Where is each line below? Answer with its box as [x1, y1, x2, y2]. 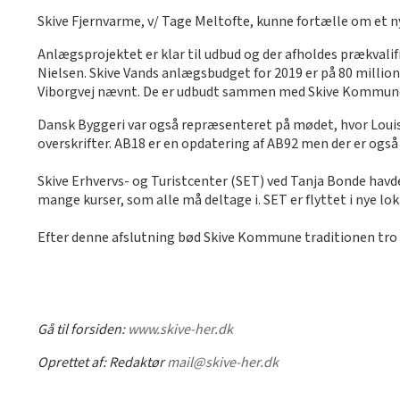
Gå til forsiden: [37, 321, 128, 339]
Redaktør [109, 354, 164, 372]
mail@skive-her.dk [167, 354, 279, 372]
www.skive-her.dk [128, 321, 233, 339]
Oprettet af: [37, 354, 109, 372]
